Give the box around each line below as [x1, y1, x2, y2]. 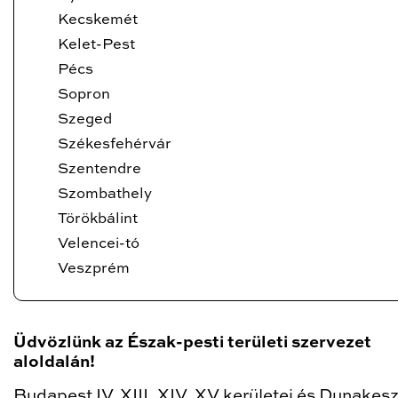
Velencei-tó [58, 236, 139, 251]
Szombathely [58, 187, 152, 202]
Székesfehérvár [58, 137, 171, 152]
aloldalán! [13, 354, 95, 370]
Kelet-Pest [58, 37, 135, 52]
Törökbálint [58, 211, 138, 227]
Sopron [58, 87, 110, 102]
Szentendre [58, 162, 141, 177]
